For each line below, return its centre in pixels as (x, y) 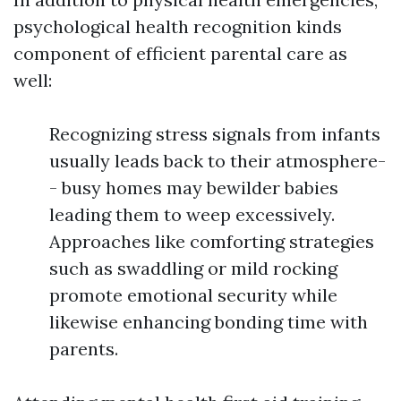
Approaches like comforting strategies (212, 241)
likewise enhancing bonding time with (209, 321)
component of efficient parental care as (180, 53)
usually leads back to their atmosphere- (218, 160)
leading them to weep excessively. (192, 214)
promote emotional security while (193, 294)
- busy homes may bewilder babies (194, 187)
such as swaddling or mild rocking (193, 268)
